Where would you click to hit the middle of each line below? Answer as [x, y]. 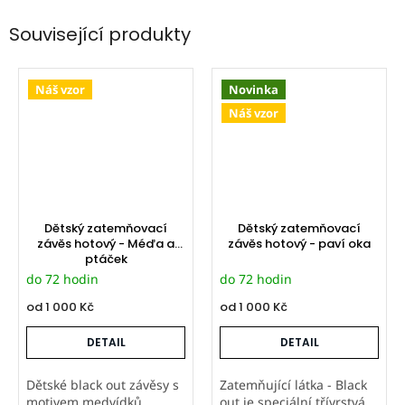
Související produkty [100, 34]
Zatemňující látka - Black [293, 385]
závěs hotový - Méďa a [106, 244]
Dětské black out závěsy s [102, 385]
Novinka [254, 90]
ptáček [106, 259]
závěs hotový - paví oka [299, 244]
